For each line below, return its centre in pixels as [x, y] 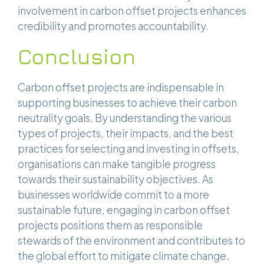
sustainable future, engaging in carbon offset [124, 210]
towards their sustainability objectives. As [115, 179]
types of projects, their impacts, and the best [126, 133]
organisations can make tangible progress [117, 164]
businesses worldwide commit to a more [113, 195]
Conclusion [77, 57]
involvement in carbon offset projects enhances [132, 11]
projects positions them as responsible [110, 225]
